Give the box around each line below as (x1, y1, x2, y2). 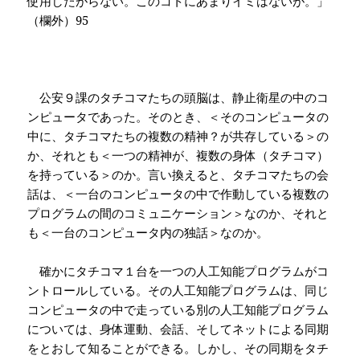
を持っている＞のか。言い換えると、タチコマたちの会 (27, 166, 329, 183)
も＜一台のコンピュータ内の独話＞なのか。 (27, 224, 269, 241)
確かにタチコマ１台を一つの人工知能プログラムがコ (27, 263, 329, 280)
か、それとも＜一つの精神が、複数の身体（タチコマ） (27, 147, 329, 164)
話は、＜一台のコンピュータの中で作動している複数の (27, 186, 329, 202)
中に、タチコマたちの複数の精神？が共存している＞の (27, 128, 329, 145)
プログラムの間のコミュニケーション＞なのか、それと (27, 205, 329, 222)
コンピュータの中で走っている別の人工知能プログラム (27, 301, 329, 318)
